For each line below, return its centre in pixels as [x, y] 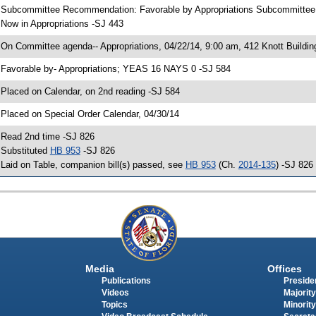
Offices [284, 269]
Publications [126, 281]
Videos [115, 293]
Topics [114, 305]
